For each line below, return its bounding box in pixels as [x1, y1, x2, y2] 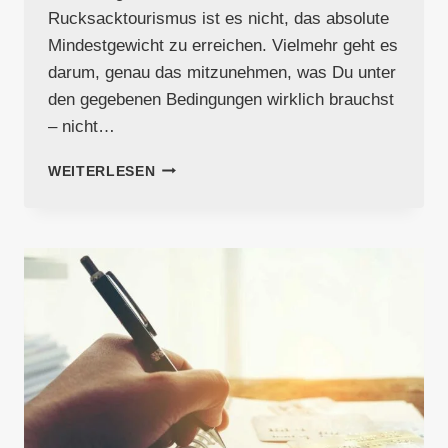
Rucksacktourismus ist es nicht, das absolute [48, 8, 389, 28]
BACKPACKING [154, 242, 265, 258]
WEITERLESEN [48, 163, 156, 179]
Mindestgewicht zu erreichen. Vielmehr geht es [48, 35, 398, 55]
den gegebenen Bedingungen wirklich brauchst [48, 89, 394, 109]
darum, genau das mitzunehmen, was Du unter [48, 62, 396, 82]
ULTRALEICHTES [154, 221, 280, 237]
